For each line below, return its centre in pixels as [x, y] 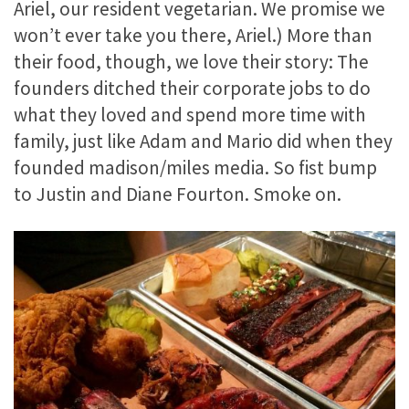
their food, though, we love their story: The [191, 61]
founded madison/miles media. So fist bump [195, 167]
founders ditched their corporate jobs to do [192, 88]
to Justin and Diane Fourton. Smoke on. [178, 194]
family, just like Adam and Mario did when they [203, 141]
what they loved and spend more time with [190, 114]
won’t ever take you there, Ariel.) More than [193, 35]
